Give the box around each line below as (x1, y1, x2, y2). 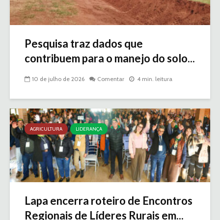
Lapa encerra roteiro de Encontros (25, 194, 192, 208)
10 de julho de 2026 (32, 75, 84, 83)
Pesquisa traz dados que (25, 37, 143, 51)
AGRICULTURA (30, 126, 62, 133)
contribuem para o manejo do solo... (25, 52, 195, 65)
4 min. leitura (137, 75, 172, 83)
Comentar (97, 75, 124, 83)
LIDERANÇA (76, 126, 102, 133)
